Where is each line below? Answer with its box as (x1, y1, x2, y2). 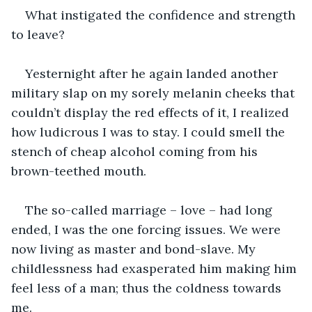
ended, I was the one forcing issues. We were (11, 221, 284, 237)
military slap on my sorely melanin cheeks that (11, 84, 298, 101)
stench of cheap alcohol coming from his (11, 143, 261, 159)
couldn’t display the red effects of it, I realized (11, 104, 292, 120)
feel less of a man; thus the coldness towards (11, 279, 285, 296)
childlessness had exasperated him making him (11, 260, 300, 276)
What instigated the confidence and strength (25, 6, 299, 23)
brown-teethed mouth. (11, 162, 146, 179)
